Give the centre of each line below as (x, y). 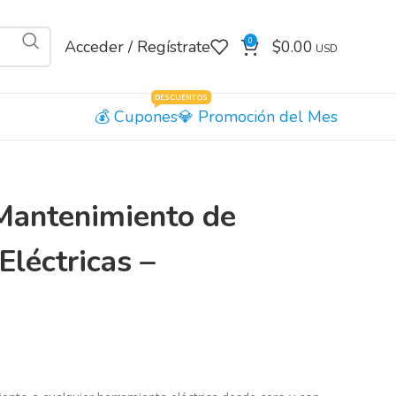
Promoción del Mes (268, 116)
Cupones (146, 116)
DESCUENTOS (181, 97)
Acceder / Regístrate (137, 46)
